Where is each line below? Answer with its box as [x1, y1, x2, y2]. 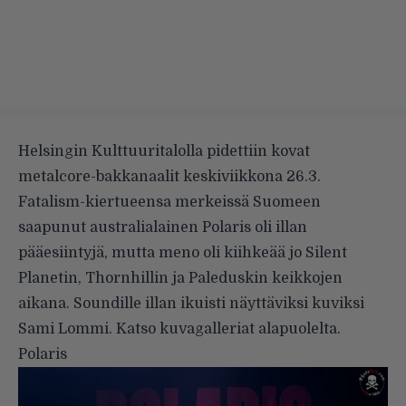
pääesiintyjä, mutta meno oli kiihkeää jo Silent [18, 244, 347, 261]
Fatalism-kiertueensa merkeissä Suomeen [18, 193, 321, 210]
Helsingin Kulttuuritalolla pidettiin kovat [18, 142, 310, 159]
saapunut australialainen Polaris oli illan [18, 218, 307, 236]
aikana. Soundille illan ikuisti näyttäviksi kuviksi [18, 295, 364, 312]
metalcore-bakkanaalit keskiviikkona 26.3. [18, 168, 321, 185]
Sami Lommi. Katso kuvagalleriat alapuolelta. [18, 320, 341, 337]
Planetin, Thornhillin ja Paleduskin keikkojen [18, 269, 343, 286]
